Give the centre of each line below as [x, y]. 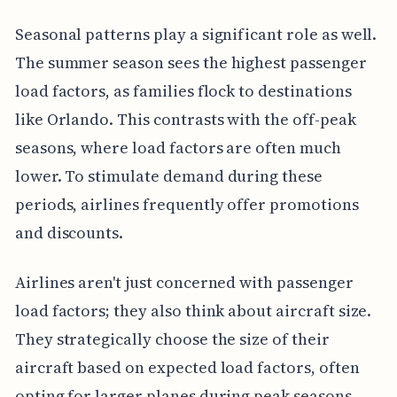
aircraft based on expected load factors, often [187, 367]
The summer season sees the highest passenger [191, 62]
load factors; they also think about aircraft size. [193, 310]
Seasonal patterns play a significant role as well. [196, 34]
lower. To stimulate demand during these [168, 175]
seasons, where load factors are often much [178, 147]
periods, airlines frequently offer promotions [187, 204]
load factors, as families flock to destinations [183, 90]
